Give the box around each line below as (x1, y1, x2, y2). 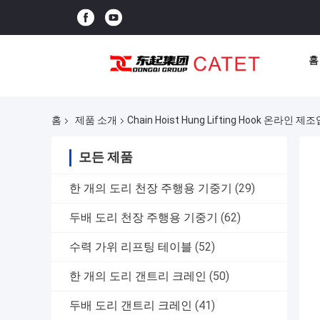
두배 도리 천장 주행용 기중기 (69, 211, 218, 225)
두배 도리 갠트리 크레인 (69, 299, 192, 313)
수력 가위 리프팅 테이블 (69, 240, 192, 254)
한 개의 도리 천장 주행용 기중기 (69, 181, 232, 196)
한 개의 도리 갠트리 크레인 (69, 269, 206, 284)
